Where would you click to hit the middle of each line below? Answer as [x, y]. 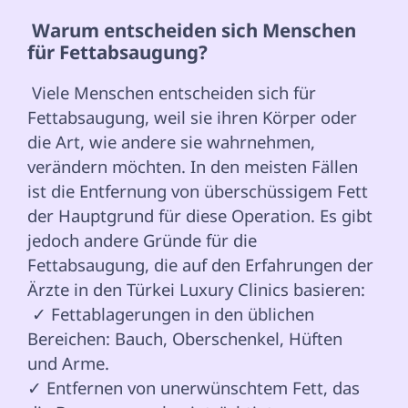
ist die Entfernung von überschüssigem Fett [200, 191]
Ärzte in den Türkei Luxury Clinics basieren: [199, 290]
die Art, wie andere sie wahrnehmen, [173, 142]
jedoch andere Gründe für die [144, 240]
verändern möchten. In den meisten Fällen [195, 167]
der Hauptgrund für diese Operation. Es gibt [202, 216]
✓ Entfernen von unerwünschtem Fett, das [196, 388]
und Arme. [68, 363]
